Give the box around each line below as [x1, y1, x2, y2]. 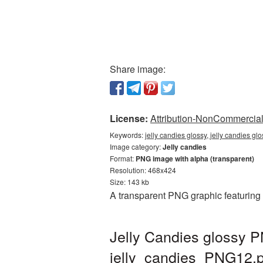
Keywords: [110, 130, 145, 140]
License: [110, 112, 148, 125]
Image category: [110, 141, 163, 151]
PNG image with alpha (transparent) [136, 153, 254, 164]
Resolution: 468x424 [110, 165, 176, 175]
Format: [110, 153, 136, 163]
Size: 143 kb [110, 177, 149, 187]
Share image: [110, 62, 166, 76]
